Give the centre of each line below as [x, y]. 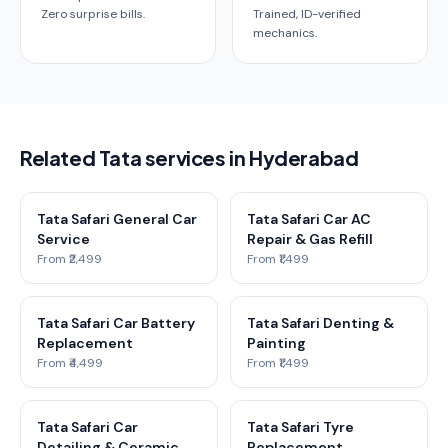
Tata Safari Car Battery [116, 323]
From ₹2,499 [69, 259]
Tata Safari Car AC [309, 219]
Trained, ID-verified [307, 14]
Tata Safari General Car [117, 219]
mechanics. [285, 33]
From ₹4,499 [70, 363]
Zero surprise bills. [93, 14]
